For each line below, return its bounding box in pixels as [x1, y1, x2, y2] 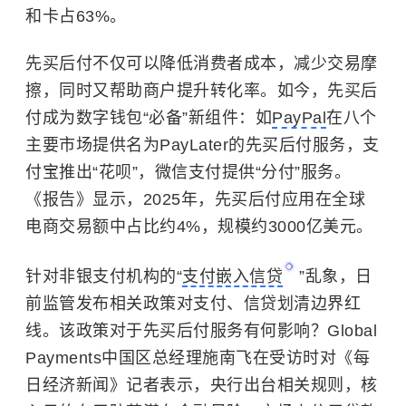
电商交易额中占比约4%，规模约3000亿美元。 [25, 217, 373, 236]
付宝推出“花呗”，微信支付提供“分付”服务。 [25, 163, 351, 181]
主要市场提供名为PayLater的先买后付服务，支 [25, 136, 380, 154]
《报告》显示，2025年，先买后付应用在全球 [25, 190, 365, 208]
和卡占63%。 [25, 7, 127, 25]
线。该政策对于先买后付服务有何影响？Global [25, 322, 377, 340]
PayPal [272, 109, 326, 127]
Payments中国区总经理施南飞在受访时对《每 [25, 349, 370, 367]
